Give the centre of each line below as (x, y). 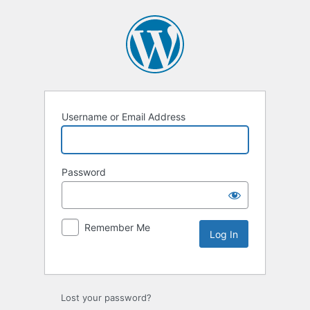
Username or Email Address (124, 117)
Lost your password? (106, 298)
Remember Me (117, 228)
